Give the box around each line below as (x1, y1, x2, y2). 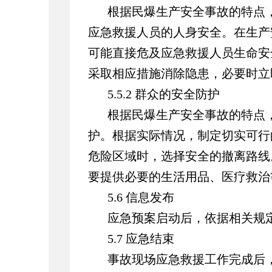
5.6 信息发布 (107, 191, 174, 204)
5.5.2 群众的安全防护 (107, 87, 220, 101)
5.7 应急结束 (107, 232, 174, 245)
